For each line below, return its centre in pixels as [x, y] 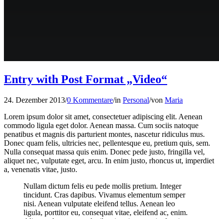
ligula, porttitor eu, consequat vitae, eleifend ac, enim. [106, 212]
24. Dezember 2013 [34, 100]
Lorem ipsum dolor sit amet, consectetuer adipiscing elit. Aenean [103, 116]
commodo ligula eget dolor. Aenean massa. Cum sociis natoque [101, 125]
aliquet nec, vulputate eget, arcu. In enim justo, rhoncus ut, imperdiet [109, 160]
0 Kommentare [90, 100]
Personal [136, 100]
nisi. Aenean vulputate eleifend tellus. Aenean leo [99, 203]
